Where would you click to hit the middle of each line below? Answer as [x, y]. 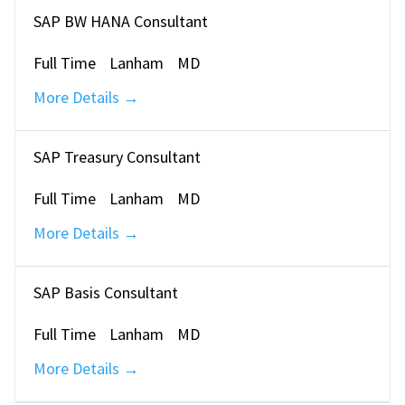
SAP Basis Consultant [106, 293]
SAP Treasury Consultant [117, 156]
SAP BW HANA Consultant [121, 21]
